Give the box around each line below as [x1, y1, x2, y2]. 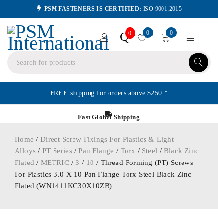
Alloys [15, 147, 36, 155]
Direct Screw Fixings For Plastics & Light [40, 135, 174, 143]
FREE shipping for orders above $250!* [50, 90, 168, 97]
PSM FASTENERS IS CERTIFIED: [44, 5, 142, 12]
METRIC [40, 159, 70, 166]
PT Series [42, 147, 73, 155]
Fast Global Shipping [78, 113, 140, 121]
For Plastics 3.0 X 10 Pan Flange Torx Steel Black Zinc [15, 170, 192, 178]
